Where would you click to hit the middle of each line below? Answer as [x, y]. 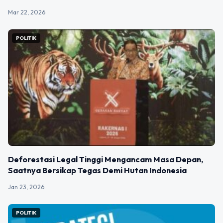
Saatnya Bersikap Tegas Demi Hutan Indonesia [97, 170]
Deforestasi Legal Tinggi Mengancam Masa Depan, [106, 160]
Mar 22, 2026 [27, 12]
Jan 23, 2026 [26, 187]
